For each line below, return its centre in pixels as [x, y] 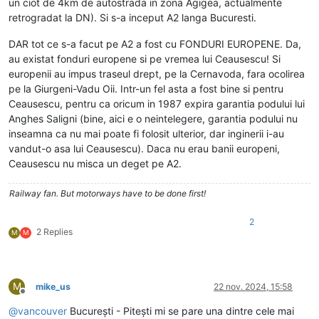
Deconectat [46, 297]
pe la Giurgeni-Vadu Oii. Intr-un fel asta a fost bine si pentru [146, 89]
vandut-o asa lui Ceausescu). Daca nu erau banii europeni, [144, 149]
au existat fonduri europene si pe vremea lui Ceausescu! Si [145, 59]
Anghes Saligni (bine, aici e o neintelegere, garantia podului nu [153, 119]
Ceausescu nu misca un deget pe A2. [95, 164]
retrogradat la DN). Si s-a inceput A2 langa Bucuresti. [132, 18]
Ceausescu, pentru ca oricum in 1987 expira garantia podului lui [157, 104]
